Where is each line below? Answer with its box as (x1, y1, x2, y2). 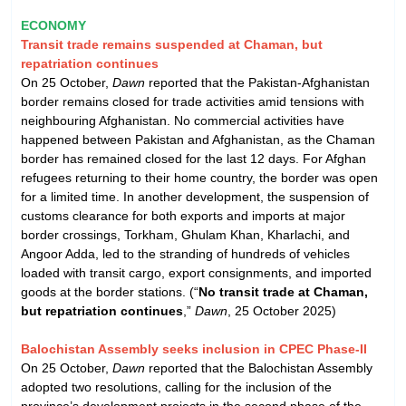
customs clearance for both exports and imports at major (21, 208, 345, 223)
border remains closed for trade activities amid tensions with (21, 93, 364, 109)
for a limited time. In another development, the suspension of (21, 188, 369, 204)
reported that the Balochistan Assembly (145, 360, 372, 375)
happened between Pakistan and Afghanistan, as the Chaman (21, 131, 375, 147)
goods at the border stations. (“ (21, 284, 198, 299)
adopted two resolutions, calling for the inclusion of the (21, 379, 332, 394)
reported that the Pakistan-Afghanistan (145, 74, 370, 90)
